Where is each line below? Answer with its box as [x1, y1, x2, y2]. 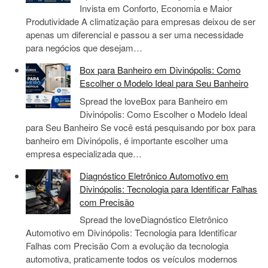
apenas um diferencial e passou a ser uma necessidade [26, 28, 244, 41]
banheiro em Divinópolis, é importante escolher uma [26, 133, 229, 147]
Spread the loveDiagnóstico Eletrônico [80, 213, 229, 226]
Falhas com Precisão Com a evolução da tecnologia [26, 239, 229, 252]
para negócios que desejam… [26, 41, 143, 54]
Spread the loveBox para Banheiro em [80, 94, 229, 107]
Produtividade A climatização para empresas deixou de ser [26, 15, 256, 28]
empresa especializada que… [26, 147, 142, 160]
